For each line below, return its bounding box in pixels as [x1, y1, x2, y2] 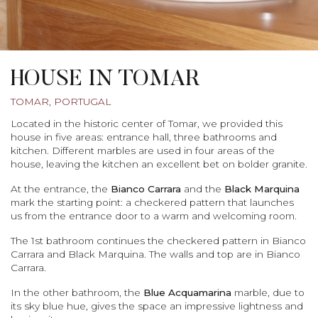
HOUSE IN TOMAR [11, 69, 200, 92]
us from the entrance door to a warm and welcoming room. [11, 209, 297, 221]
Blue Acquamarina [143, 286, 231, 298]
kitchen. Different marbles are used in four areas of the [11, 144, 275, 156]
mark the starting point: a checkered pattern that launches [11, 196, 294, 208]
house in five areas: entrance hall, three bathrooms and [11, 131, 277, 143]
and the [181, 182, 224, 194]
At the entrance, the [11, 182, 111, 194]
